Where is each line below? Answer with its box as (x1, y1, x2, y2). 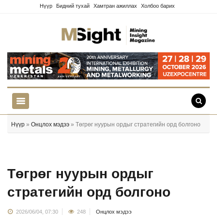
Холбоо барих (141, 3, 175, 9)
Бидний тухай (56, 3, 90, 9)
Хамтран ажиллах (93, 3, 137, 9)
